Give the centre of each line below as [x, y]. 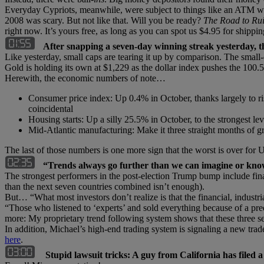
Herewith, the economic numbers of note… [85, 78]
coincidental [51, 108]
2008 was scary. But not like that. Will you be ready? [104, 20]
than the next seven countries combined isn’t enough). [105, 186]
